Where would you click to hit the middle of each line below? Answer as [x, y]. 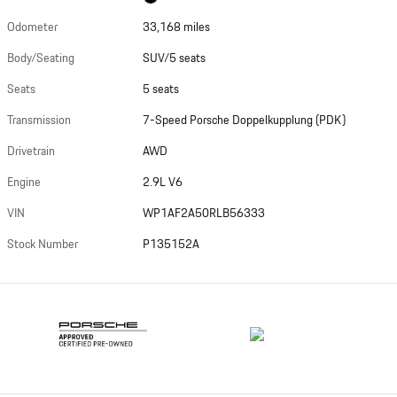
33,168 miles [177, 27]
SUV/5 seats [175, 58]
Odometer [32, 27]
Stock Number [43, 244]
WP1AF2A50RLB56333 [204, 213]
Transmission [39, 120]
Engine [24, 182]
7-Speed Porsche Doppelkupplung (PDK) [245, 120]
